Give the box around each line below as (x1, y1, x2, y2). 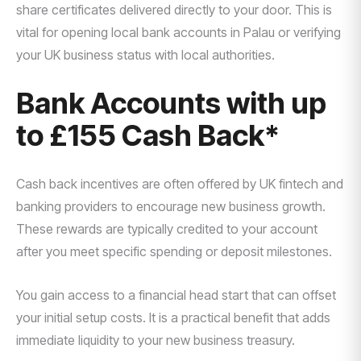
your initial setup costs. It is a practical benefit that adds (16, 309, 330, 326)
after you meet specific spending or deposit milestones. (16, 243, 332, 259)
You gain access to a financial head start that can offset (16, 287, 336, 303)
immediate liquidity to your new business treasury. (16, 332, 295, 348)
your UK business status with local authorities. (16, 47, 275, 63)
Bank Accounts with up (16, 85, 326, 121)
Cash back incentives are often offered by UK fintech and (16, 176, 343, 192)
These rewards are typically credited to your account (16, 221, 317, 237)
